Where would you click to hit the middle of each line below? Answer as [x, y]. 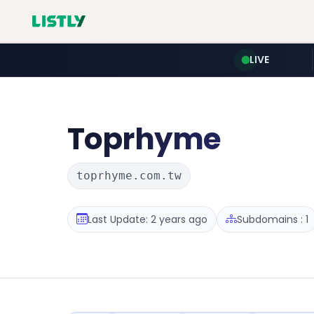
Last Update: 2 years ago [148, 219]
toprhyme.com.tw [129, 176]
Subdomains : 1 [273, 219]
